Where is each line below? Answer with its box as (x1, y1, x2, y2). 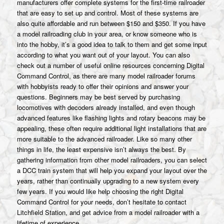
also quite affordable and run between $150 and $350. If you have (16, 18, 205, 28)
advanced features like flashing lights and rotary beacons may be (16, 112, 205, 122)
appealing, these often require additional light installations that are (16, 123, 206, 133)
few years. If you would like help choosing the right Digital (16, 186, 183, 196)
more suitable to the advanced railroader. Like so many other (16, 133, 192, 143)
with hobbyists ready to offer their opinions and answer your (16, 81, 188, 91)
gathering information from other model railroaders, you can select (16, 154, 207, 164)
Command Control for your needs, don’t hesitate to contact (16, 196, 186, 206)
